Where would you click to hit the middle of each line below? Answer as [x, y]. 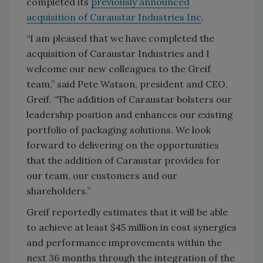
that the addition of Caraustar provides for [123, 161]
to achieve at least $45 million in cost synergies [131, 227]
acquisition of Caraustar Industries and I [118, 54]
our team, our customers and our [102, 176]
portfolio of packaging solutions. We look [119, 130]
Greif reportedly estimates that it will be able [127, 212]
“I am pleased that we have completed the [120, 38]
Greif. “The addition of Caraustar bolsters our [129, 100]
